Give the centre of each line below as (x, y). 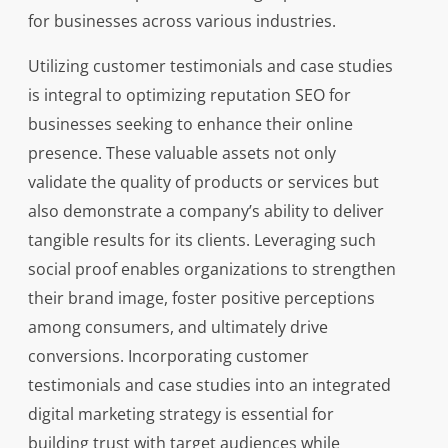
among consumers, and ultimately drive (177, 327)
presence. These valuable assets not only (181, 153)
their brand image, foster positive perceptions (201, 298)
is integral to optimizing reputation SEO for (189, 95)
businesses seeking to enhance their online (190, 124)
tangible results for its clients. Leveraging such (201, 240)
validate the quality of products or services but (203, 182)
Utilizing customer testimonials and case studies (210, 66)
